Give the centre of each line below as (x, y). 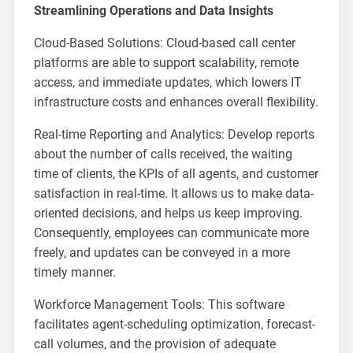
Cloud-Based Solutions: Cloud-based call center (164, 43)
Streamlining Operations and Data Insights (153, 10)
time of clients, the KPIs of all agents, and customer (176, 173)
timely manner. (74, 272)
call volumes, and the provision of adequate (154, 344)
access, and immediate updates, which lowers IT (167, 82)
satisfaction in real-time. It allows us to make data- (173, 193)
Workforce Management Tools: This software (159, 304)
